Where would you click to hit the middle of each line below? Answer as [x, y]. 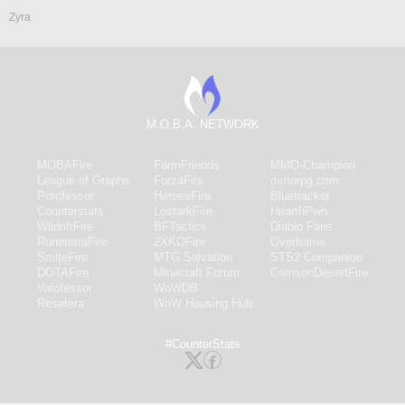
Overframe [297, 242]
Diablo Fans [301, 226]
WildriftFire [65, 226]
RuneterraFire [72, 242]
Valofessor [64, 288]
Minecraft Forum [196, 273]
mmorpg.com [304, 180]
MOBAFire [64, 165]
